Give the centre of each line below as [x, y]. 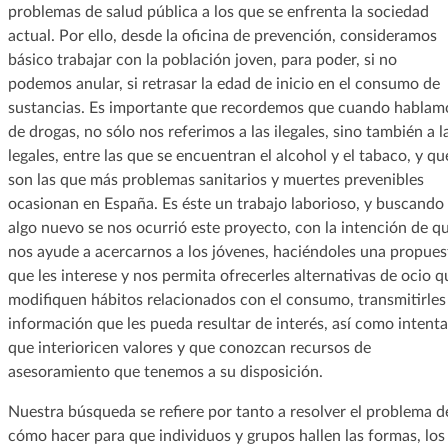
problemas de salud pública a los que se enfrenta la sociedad [218, 11]
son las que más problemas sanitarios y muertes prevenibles [215, 179]
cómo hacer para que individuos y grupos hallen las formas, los [226, 435]
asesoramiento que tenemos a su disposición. [165, 371]
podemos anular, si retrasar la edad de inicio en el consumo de [223, 83]
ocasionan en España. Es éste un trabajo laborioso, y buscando [225, 203]
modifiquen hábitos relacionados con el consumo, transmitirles [226, 299]
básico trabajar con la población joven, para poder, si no [202, 59]
